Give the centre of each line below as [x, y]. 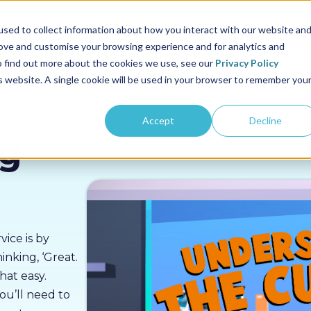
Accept [159, 120]
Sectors [58, 28]
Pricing [121, 28]
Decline [265, 120]
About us [266, 28]
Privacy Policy [246, 62]
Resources [191, 28]
